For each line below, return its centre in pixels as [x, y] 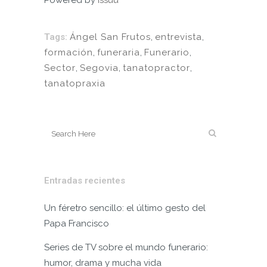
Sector [60, 68]
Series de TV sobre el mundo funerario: [126, 247]
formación [69, 52]
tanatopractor [156, 68]
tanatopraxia [75, 83]
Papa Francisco [77, 223]
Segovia [99, 68]
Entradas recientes [85, 181]
